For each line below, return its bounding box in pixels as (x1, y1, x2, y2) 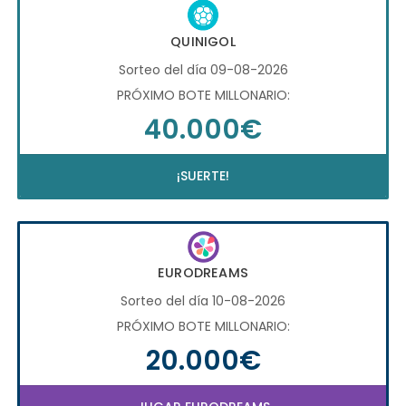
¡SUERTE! (177, 166, 229, 185)
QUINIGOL (170, 32, 236, 51)
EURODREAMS (158, 264, 248, 283)
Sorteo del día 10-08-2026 (121, 292, 285, 311)
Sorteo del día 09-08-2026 (118, 60, 288, 79)
